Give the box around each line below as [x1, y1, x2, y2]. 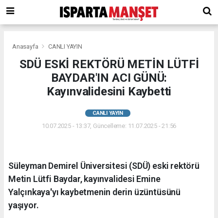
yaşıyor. [8, 200, 39, 210]
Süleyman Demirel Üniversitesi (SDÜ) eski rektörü [8, 160, 200, 171]
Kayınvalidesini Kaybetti [46, 84, 172, 98]
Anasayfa [12, 42, 40, 50]
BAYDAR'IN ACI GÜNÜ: [51, 71, 167, 85]
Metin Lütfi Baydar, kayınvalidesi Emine [8, 173, 161, 184]
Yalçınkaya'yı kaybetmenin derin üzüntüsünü [8, 186, 181, 197]
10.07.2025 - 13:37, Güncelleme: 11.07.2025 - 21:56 [41, 122, 177, 129]
